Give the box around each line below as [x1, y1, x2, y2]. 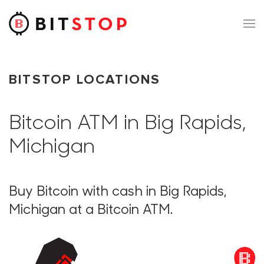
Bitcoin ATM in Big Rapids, [9, 114, 246, 134]
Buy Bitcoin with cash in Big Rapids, [9, 186, 227, 199]
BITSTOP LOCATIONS [9, 71, 161, 88]
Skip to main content [27, 28, 110, 39]
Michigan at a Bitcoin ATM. [9, 204, 173, 217]
